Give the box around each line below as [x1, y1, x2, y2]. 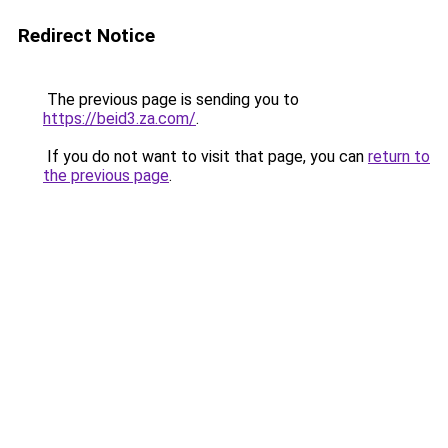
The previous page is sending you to [43, 90, 299, 109]
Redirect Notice [18, 24, 155, 47]
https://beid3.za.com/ [43, 109, 196, 128]
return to [368, 147, 430, 166]
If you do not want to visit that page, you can [43, 147, 368, 166]
